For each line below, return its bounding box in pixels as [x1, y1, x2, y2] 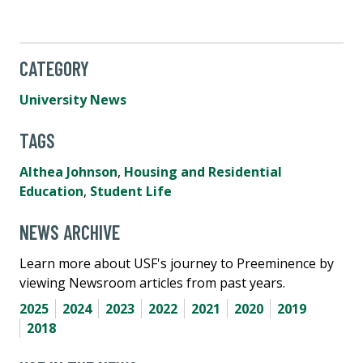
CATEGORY [19, 56, 89, 80]
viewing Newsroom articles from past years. [19, 273, 285, 292]
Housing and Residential [124, 162, 282, 181]
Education [19, 181, 83, 200]
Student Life [90, 181, 172, 200]
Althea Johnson [19, 162, 117, 181]
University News [19, 90, 126, 109]
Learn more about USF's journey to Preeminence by [19, 254, 334, 272]
